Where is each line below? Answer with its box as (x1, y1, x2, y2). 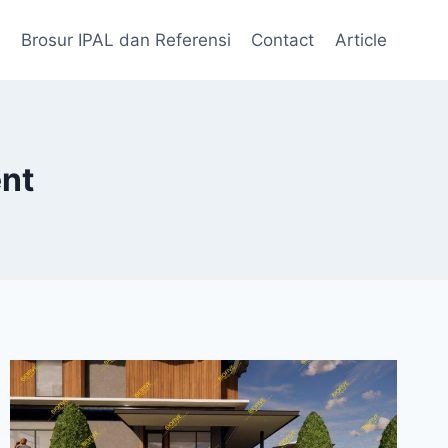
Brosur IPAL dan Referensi (21, 29, 232, 50)
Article (334, 29, 387, 50)
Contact (251, 29, 315, 50)
